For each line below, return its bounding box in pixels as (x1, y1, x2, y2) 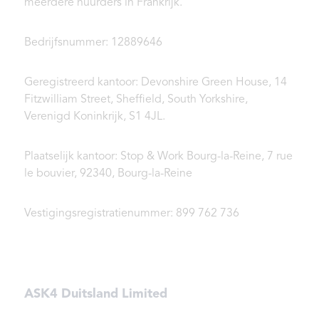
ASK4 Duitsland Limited (24, 288, 167, 301)
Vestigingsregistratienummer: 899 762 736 (24, 208, 239, 220)
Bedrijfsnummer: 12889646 (24, 37, 162, 49)
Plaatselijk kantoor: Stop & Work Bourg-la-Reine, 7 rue (24, 151, 293, 163)
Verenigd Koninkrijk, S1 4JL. (24, 111, 165, 123)
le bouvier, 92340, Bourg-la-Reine (24, 168, 192, 180)
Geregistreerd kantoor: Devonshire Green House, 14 (24, 77, 287, 89)
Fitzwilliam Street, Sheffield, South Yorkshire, (24, 94, 248, 106)
